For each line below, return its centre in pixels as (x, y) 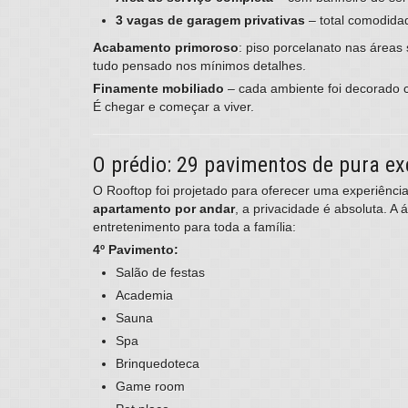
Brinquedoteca (158, 364)
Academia (144, 296)
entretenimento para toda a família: (194, 227)
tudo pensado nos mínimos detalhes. (199, 66)
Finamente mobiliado (158, 89)
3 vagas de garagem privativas (210, 20)
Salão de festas (160, 273)
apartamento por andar (164, 209)
